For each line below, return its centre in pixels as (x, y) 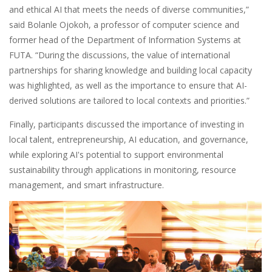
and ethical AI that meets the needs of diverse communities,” (129, 10)
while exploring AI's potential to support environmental (116, 155)
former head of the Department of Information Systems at (125, 40)
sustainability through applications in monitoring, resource (123, 170)
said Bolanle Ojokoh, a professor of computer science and (124, 25)
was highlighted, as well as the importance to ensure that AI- (128, 86)
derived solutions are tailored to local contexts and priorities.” (129, 101)
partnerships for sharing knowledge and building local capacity (131, 70)
